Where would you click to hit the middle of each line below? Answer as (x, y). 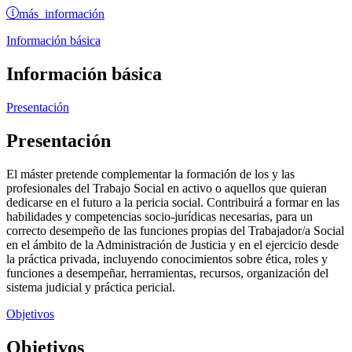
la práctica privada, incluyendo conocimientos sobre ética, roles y (167, 258)
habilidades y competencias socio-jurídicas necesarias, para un (159, 216)
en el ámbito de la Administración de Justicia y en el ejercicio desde (172, 244)
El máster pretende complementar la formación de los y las (150, 174)
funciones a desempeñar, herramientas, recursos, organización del (167, 273)
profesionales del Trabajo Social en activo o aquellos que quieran (167, 188)
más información (62, 13)
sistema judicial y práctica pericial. (91, 287)
